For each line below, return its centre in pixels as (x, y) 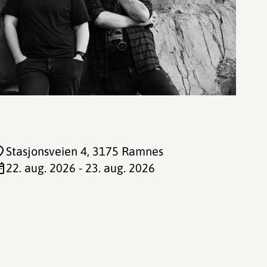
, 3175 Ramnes (125, 151)
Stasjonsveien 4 (46, 151)
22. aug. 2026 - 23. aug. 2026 (80, 168)
